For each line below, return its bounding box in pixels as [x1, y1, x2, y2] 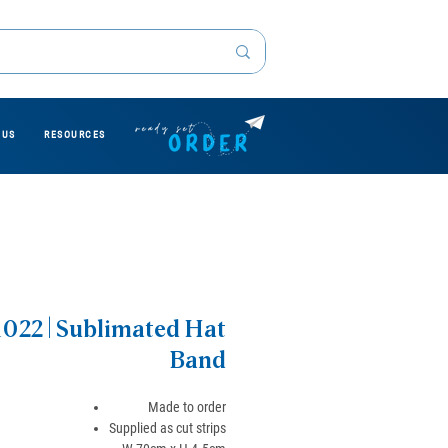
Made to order [148, 399, 226, 415]
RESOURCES [44, 129, 106, 140]
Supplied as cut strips [109, 420, 226, 436]
